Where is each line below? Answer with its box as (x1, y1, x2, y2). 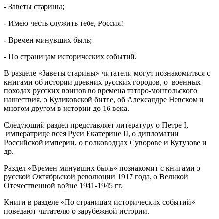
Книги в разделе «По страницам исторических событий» (4, 197, 195, 206)
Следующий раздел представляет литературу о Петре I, (4, 120, 188, 129)
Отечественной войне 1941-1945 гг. (4, 181, 123, 190)
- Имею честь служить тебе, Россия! (4, 19, 123, 27)
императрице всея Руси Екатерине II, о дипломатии (4, 129, 179, 138)
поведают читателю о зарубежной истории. (4, 206, 149, 215)
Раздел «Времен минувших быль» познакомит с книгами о (4, 163, 200, 172)
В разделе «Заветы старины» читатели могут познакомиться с (4, 68, 210, 77)
